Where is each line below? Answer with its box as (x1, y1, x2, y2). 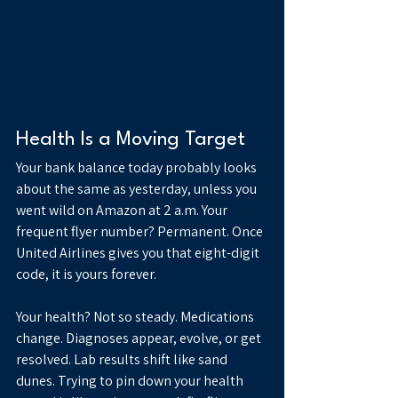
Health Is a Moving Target (16, 130, 245, 150)
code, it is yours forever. (16, 265, 156, 284)
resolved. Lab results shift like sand (16, 350, 230, 370)
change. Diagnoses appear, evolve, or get (16, 329, 264, 348)
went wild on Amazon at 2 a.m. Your (16, 201, 230, 220)
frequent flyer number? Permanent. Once (16, 222, 266, 242)
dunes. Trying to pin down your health (16, 371, 246, 391)
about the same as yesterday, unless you (16, 179, 259, 199)
